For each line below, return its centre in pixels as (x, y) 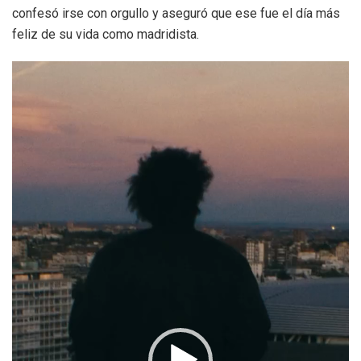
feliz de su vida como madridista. (106, 34)
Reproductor (46, 71)
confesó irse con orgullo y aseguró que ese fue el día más (176, 13)
